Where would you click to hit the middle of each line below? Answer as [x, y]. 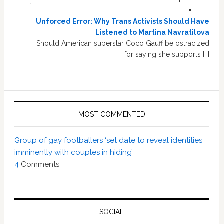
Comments [40, 165]
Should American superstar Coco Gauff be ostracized [123, 44]
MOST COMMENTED [112, 115]
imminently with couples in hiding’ [73, 153]
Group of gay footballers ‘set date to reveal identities [108, 141]
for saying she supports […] [167, 55]
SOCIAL [112, 212]
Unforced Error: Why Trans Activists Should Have [123, 22]
